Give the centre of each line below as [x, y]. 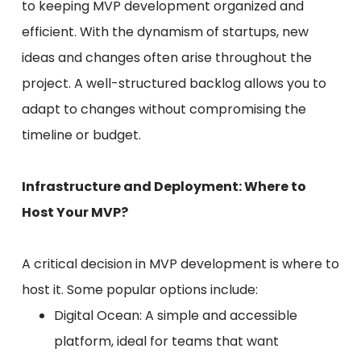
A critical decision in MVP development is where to [180, 264]
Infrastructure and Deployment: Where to [164, 187]
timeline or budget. [81, 135]
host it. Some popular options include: [139, 290]
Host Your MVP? [75, 213]
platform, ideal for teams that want [166, 342]
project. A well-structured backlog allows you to [174, 84]
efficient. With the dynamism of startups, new [165, 32]
